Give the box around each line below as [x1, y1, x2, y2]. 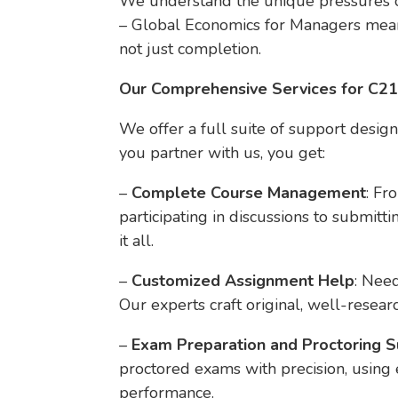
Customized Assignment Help [131, 270, 355, 291]
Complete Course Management [131, 182, 367, 203]
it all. [119, 230, 155, 251]
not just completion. [119, 38, 262, 60]
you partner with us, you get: [119, 142, 326, 163]
